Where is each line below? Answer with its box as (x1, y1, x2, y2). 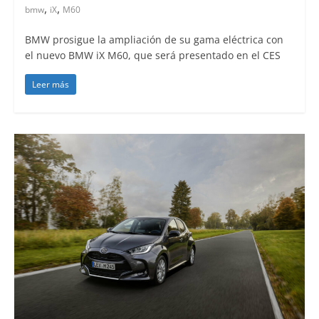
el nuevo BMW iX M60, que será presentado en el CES (24, 48, 281, 62)
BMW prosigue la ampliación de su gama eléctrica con (24, 32, 283, 46)
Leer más (31, 78, 69, 90)
